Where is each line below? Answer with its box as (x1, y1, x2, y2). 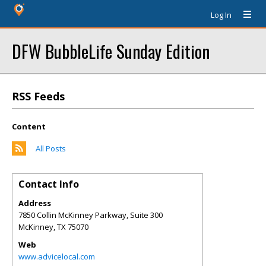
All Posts (36, 143, 66, 154)
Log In (211, 9, 232, 20)
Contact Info (18, 178, 79, 191)
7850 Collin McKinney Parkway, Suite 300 (18, 210, 163, 220)
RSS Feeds (12, 89, 65, 103)
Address (18, 198, 51, 208)
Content (12, 121, 46, 132)
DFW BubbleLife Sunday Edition (12, 38, 210, 64)
